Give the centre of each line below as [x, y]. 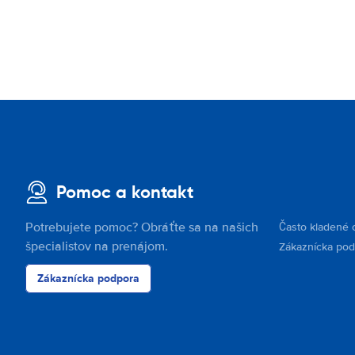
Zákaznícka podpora [88, 278]
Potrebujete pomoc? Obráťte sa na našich [142, 227]
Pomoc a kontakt [125, 192]
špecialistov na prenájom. [97, 246]
